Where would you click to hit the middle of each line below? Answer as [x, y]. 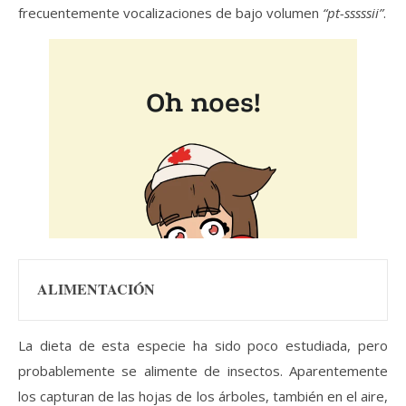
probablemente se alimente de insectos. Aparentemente [203, 370]
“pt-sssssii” [353, 12]
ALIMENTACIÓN [96, 288]
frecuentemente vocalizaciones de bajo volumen [170, 12]
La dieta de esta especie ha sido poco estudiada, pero [203, 345]
